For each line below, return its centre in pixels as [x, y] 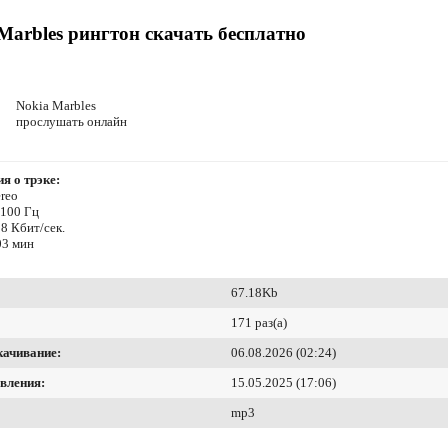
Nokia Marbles [56, 106]
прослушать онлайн [71, 122]
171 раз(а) [259, 323]
